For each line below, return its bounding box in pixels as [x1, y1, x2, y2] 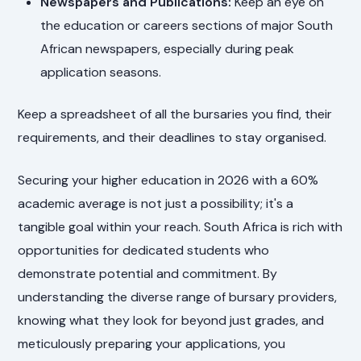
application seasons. [40, 64, 162, 81]
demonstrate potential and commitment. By [18, 264, 278, 282]
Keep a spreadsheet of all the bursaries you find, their [18, 105, 333, 122]
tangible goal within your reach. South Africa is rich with [18, 218, 343, 235]
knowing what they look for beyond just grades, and [18, 311, 325, 329]
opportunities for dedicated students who [18, 241, 270, 259]
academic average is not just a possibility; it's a [18, 194, 294, 212]
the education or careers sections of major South [40, 17, 334, 35]
